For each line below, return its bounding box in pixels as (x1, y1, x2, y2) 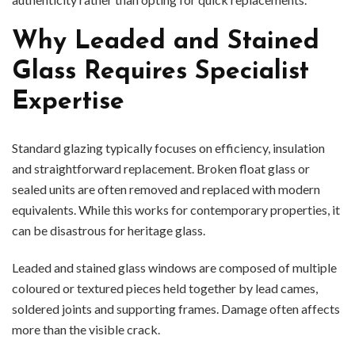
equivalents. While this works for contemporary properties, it (12, 202, 340, 218)
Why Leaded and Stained (12, 29, 319, 55)
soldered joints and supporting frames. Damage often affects (12, 301, 340, 317)
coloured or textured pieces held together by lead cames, (12, 281, 318, 296)
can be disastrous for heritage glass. (12, 223, 205, 239)
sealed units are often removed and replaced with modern (12, 181, 320, 197)
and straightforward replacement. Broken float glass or (12, 161, 310, 177)
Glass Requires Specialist (12, 59, 309, 85)
